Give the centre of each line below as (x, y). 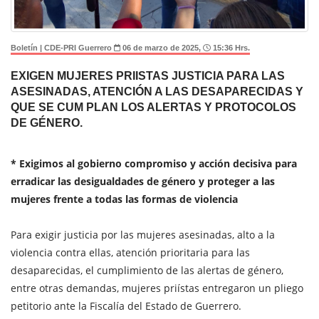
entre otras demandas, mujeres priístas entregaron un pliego (157, 288)
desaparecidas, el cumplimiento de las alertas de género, (147, 270)
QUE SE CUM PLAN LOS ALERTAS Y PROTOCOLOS (153, 107)
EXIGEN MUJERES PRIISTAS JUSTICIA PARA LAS (148, 75)
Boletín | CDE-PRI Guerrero (62, 48)
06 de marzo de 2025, (162, 48)
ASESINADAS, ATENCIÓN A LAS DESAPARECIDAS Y (157, 91)
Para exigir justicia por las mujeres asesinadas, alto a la (143, 234)
